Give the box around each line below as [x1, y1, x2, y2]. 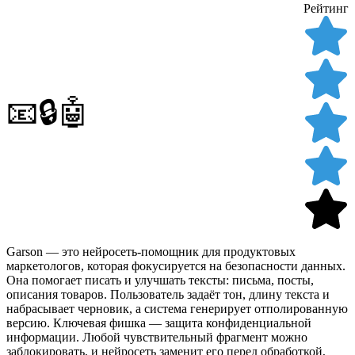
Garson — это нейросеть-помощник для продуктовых [6, 245, 296, 259]
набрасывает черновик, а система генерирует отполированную [6, 302, 348, 316]
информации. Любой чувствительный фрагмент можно [6, 330, 307, 345]
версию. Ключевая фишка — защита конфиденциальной [6, 316, 311, 330]
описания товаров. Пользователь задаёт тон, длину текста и [6, 288, 330, 302]
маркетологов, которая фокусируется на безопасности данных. [6, 259, 345, 273]
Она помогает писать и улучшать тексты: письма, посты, [6, 273, 314, 288]
